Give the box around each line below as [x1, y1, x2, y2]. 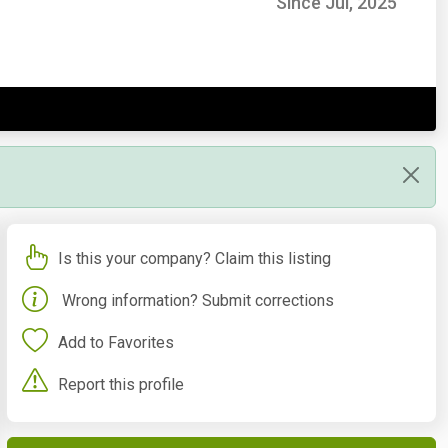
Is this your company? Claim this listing [57, 248, 331, 268]
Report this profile [57, 374, 184, 394]
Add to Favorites [57, 332, 174, 352]
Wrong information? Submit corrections [61, 290, 334, 310]
